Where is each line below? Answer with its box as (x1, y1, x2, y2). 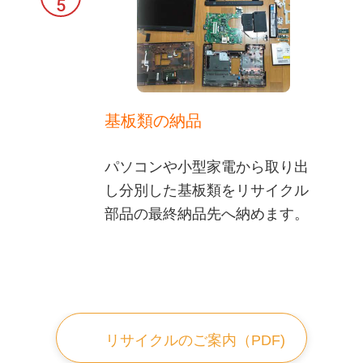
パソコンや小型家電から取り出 (104, 158, 309, 175)
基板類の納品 (104, 111, 202, 130)
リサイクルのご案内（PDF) (105, 331, 286, 348)
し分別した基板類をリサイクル (104, 181, 309, 199)
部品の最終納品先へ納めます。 (104, 205, 309, 222)
